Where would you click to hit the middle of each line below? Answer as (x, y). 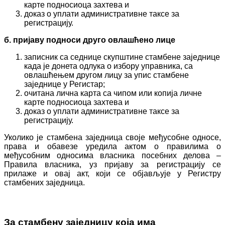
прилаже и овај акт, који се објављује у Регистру (113, 173)
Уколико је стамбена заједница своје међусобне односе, (113, 137)
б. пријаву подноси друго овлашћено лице (90, 40)
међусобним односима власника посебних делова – (113, 155)
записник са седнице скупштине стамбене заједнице (122, 57)
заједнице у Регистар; (65, 84)
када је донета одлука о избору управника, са (108, 66)
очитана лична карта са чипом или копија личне (113, 93)
